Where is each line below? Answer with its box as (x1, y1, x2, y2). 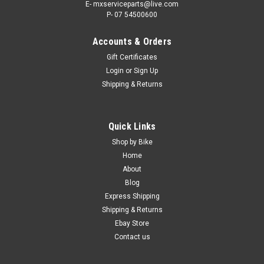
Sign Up (134, 67, 159, 75)
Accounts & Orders (92, 36, 172, 48)
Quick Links (108, 121, 156, 133)
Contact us (114, 233, 150, 242)
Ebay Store (115, 219, 149, 228)
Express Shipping (104, 192, 160, 201)
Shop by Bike (111, 138, 153, 147)
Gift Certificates (107, 53, 157, 62)
